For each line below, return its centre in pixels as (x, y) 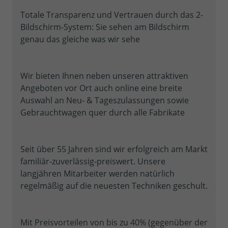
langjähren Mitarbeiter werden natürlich (97, 173)
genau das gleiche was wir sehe (80, 39)
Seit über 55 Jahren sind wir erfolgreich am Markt (114, 149)
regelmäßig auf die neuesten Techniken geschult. (114, 186)
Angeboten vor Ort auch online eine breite (101, 88)
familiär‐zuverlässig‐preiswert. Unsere (93, 161)
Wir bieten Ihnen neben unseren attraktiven (104, 76)
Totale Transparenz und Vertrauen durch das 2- (112, 15)
